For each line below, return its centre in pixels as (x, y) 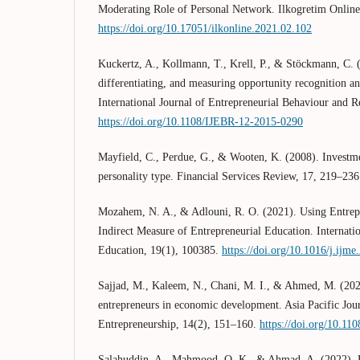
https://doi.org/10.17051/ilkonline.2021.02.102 (205, 29)
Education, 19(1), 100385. (160, 251)
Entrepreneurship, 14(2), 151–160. (179, 325)
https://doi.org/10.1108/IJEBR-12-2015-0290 (200, 122)
